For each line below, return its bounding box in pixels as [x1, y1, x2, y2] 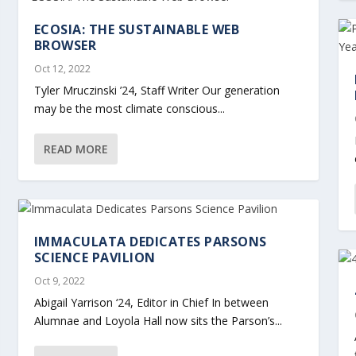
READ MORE [43, 141, 108, 157]
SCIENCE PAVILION [33, 248, 156, 266]
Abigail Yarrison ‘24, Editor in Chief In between [33, 294, 269, 310]
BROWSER [33, 36, 97, 54]
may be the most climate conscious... [33, 100, 225, 116]
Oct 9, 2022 [33, 273, 85, 288]
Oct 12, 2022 [33, 61, 91, 75]
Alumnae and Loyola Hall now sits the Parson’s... [33, 312, 282, 328]
